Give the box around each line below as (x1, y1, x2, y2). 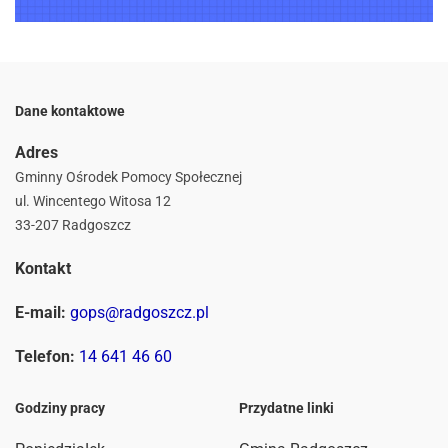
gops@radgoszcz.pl (70, 303, 209, 323)
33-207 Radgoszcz (15, 217, 131, 234)
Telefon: (15, 347, 75, 367)
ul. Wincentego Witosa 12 (15, 193, 171, 210)
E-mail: (15, 303, 66, 323)
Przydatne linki (239, 400, 334, 417)
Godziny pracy (15, 400, 105, 417)
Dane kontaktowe (15, 103, 125, 120)
